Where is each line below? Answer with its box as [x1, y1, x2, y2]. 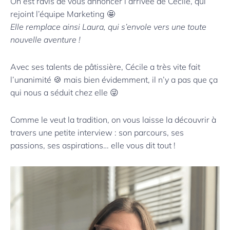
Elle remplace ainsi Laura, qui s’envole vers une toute [10, 22, 206, 32]
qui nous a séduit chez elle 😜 [10, 87, 119, 98]
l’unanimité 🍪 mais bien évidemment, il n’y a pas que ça [10, 74, 218, 85]
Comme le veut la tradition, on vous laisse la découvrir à [10, 114, 216, 125]
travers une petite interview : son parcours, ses [10, 127, 184, 138]
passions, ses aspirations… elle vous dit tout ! [10, 140, 176, 151]
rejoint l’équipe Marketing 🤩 [10, 9, 115, 20]
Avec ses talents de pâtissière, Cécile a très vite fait [10, 62, 200, 72]
